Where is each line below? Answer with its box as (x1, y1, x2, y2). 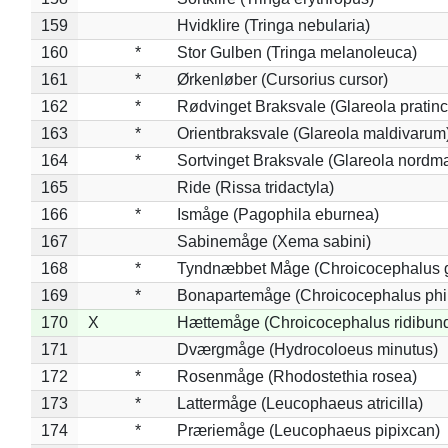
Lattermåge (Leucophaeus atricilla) (176, 394, 423, 412)
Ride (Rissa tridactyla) (176, 178, 334, 196)
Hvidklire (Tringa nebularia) (176, 16, 370, 34)
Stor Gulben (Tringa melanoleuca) (176, 43, 417, 61)
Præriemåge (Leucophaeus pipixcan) (176, 421, 440, 439)
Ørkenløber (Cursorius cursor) (176, 70, 388, 88)
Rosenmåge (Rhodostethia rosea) (176, 367, 417, 385)
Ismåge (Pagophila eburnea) (176, 205, 379, 223)
